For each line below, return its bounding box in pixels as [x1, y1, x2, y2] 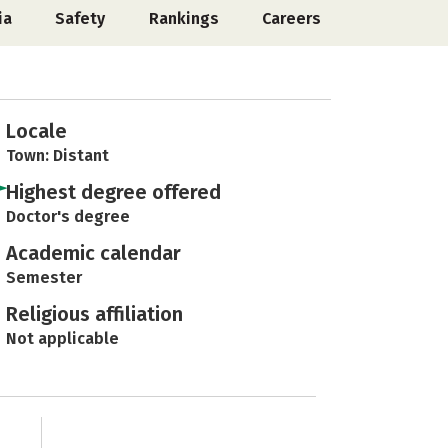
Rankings [148, 9, 219, 28]
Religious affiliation [6, 302, 183, 326]
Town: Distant [6, 146, 109, 165]
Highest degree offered [6, 180, 221, 204]
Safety [55, 9, 106, 28]
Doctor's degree [6, 207, 130, 226]
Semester [6, 268, 82, 287]
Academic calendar [6, 241, 181, 265]
